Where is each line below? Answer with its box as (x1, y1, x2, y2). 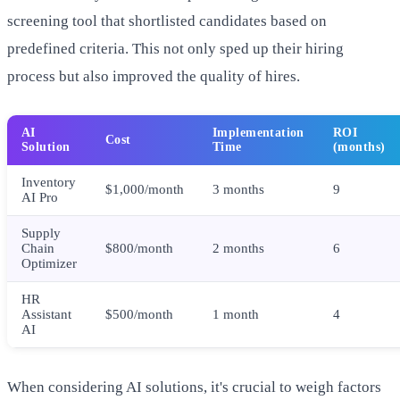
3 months (212, 181, 264, 196)
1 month (212, 306, 259, 321)
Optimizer (21, 255, 77, 271)
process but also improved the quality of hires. (7, 67, 300, 85)
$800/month (105, 240, 173, 255)
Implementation (212, 125, 304, 139)
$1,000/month (105, 181, 184, 196)
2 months (212, 240, 264, 255)
